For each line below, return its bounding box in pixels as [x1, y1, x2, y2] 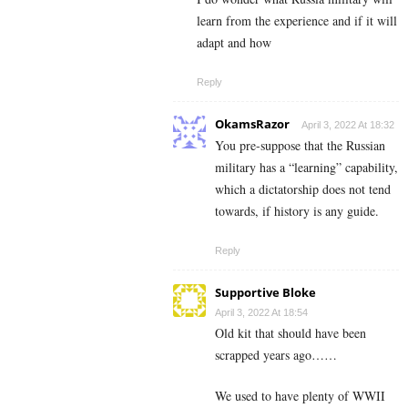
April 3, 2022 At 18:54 [215, 307, 308, 319]
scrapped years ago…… [215, 346, 337, 364]
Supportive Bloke [215, 284, 316, 301]
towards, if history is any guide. [215, 202, 379, 220]
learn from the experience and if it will [197, 12, 397, 30]
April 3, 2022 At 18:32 [301, 119, 394, 131]
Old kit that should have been [215, 324, 366, 342]
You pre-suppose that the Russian [215, 137, 385, 155]
